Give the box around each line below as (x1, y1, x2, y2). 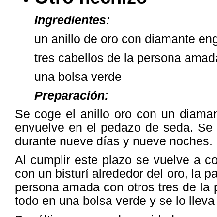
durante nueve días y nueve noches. (15, 135, 213, 148)
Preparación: (34, 89, 108, 102)
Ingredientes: (34, 14, 110, 27)
